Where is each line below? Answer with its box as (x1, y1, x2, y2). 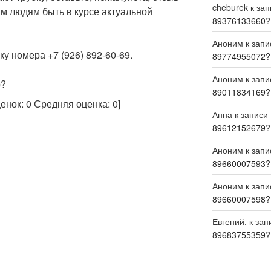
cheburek (212, 1, 248, 14)
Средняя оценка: (31, 96, 113, 111)
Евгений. (212, 215, 247, 228)
